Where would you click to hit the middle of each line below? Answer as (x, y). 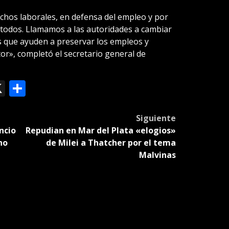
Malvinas (157, 155)
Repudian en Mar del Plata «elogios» (100, 131)
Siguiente (156, 118)
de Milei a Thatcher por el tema (111, 143)
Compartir (64, 88)
